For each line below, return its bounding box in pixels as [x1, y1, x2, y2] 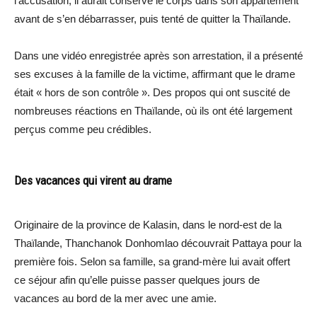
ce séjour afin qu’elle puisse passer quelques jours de [14, 274, 260, 287]
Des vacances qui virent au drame [14, 173, 172, 188]
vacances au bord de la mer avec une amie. [14, 292, 217, 305]
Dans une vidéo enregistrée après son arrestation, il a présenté [14, 50, 303, 62]
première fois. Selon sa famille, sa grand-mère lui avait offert [14, 255, 290, 268]
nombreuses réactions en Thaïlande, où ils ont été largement [14, 105, 292, 117]
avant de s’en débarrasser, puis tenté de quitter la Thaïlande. [14, 13, 291, 25]
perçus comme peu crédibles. [14, 123, 151, 136]
